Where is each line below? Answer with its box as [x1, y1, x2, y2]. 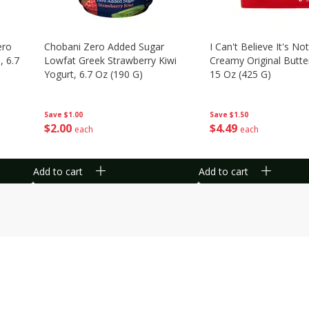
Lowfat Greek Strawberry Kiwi [44, 54, 177, 67]
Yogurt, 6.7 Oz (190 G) [44, 68, 143, 81]
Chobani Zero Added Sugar [44, 40, 164, 53]
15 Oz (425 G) [210, 68, 271, 81]
